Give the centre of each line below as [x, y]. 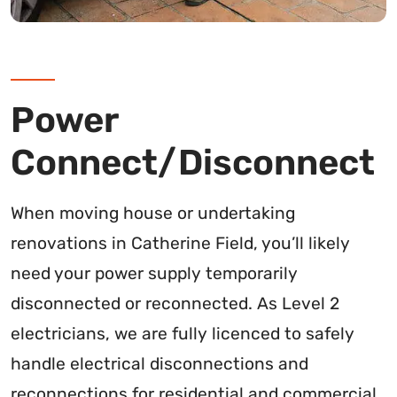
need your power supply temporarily [154, 274]
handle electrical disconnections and [160, 364]
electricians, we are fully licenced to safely [183, 334]
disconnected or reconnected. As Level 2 [175, 304]
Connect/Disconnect [193, 163]
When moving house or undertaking [153, 214]
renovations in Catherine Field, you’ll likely [180, 244]
